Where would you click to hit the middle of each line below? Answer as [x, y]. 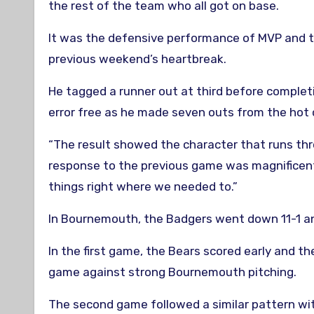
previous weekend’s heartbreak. [137, 59]
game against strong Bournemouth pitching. [172, 272]
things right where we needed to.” [143, 186]
